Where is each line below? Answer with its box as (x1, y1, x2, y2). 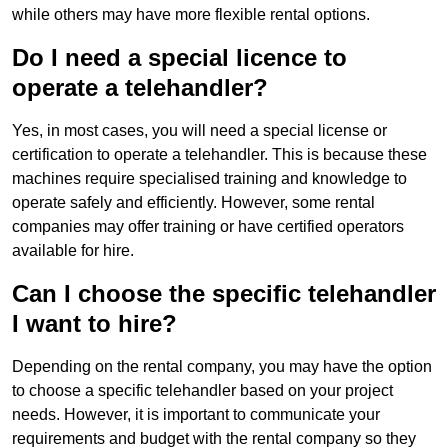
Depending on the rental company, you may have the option (12, 358, 432, 376)
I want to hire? (12, 310, 177, 338)
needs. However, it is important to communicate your (12, 406, 380, 424)
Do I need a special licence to (12, 44, 347, 72)
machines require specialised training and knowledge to (12, 170, 407, 188)
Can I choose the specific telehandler (12, 280, 436, 308)
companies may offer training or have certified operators (12, 218, 404, 236)
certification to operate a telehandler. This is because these (12, 146, 427, 164)
